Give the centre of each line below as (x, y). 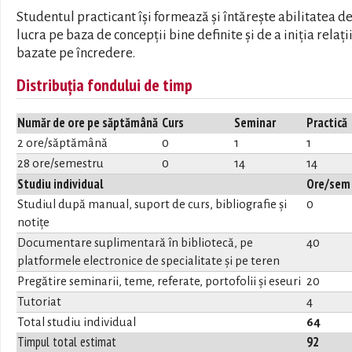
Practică (327, 123)
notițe (33, 222)
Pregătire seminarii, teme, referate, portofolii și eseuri (159, 281)
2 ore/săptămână (62, 143)
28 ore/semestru (60, 163)
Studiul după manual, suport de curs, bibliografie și (152, 204)
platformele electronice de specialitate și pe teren (148, 261)
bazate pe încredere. (76, 53)
